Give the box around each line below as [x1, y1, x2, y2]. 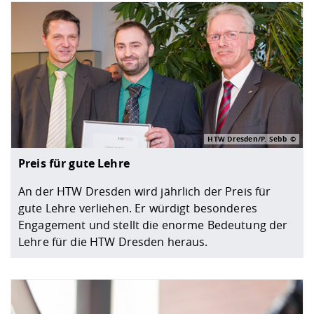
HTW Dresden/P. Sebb [207, 133, 287, 144]
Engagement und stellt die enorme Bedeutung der [18, 217, 288, 233]
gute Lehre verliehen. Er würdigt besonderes [18, 200, 258, 216]
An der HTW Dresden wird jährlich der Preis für [18, 183, 271, 199]
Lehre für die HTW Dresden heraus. [18, 233, 208, 250]
